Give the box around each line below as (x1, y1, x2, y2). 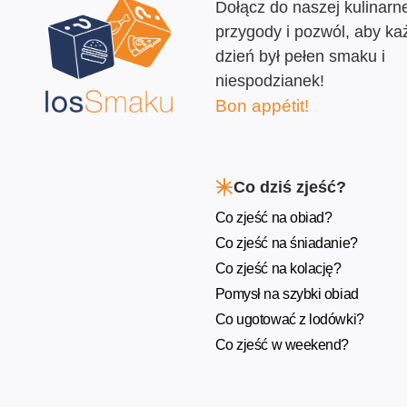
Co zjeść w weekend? (214, 336, 350, 352)
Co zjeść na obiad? (214, 209, 333, 225)
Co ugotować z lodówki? (214, 311, 364, 327)
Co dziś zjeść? (233, 177, 346, 196)
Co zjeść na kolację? (214, 260, 342, 276)
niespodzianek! (214, 72, 329, 91)
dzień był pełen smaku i (214, 47, 385, 66)
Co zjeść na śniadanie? (214, 234, 358, 251)
